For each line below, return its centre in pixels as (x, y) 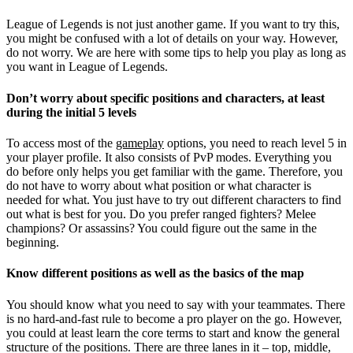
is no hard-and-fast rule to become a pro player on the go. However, (174, 318)
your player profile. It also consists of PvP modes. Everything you (169, 157)
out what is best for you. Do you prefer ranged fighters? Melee (161, 214)
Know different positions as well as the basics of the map (155, 273)
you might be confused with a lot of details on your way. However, (172, 39)
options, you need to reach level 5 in (255, 143)
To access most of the (61, 143)
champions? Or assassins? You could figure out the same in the (162, 228)
